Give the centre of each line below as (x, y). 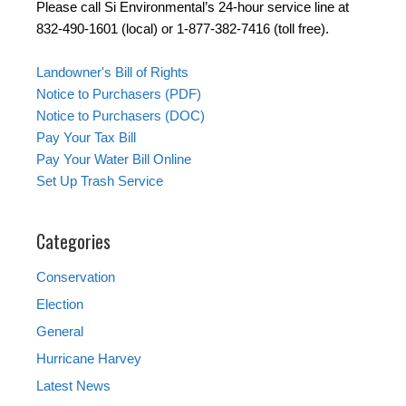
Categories (73, 242)
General (60, 332)
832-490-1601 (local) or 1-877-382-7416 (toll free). (183, 29)
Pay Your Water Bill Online (114, 159)
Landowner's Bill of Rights (112, 72)
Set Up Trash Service (100, 181)
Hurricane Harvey (89, 359)
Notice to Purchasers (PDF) (119, 94)
